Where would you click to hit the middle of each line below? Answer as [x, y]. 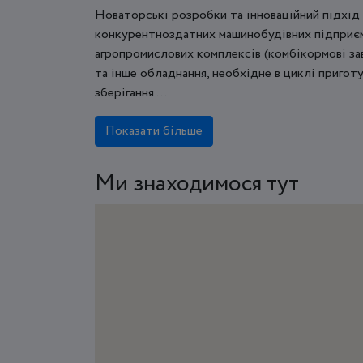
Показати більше [154, 130]
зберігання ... [131, 92]
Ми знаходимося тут [197, 184]
